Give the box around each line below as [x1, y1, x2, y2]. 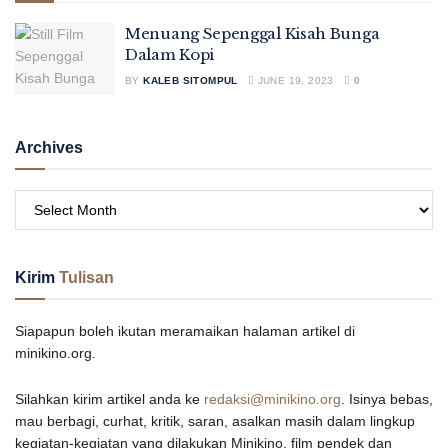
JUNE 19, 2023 [254, 75, 334, 87]
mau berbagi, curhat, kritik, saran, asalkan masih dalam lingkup [15, 413, 415, 430]
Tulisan [59, 268, 114, 286]
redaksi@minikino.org [204, 391, 341, 408]
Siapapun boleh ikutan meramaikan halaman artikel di [15, 322, 355, 339]
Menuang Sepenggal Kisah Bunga [125, 24, 380, 44]
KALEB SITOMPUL [143, 75, 238, 87]
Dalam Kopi [125, 45, 214, 65]
